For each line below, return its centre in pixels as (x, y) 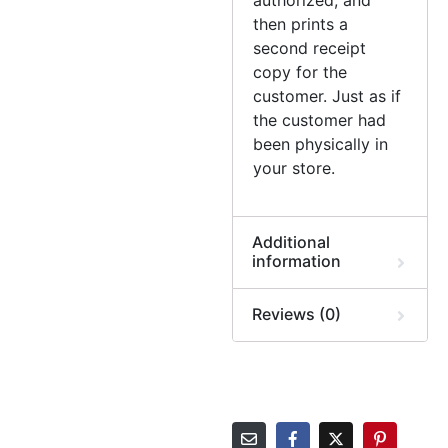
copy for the (300, 71)
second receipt (310, 47)
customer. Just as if (327, 95)
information (297, 260)
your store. (294, 167)
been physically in (321, 143)
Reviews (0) (297, 313)
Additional (291, 241)
